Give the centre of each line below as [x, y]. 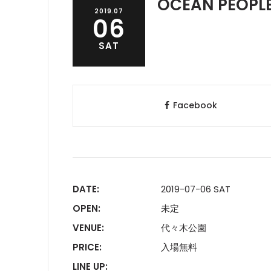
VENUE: [88, 228]
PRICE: [87, 247]
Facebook [195, 106]
